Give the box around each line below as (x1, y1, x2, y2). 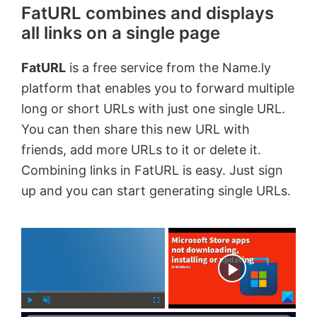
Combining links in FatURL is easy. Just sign (21, 163, 283, 178)
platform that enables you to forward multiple (21, 81, 294, 96)
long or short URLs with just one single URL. (21, 101, 285, 117)
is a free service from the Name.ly (66, 60, 271, 76)
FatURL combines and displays (21, 3, 274, 24)
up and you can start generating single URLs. (21, 183, 291, 199)
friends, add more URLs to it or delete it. (21, 142, 261, 158)
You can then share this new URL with (21, 122, 250, 137)
